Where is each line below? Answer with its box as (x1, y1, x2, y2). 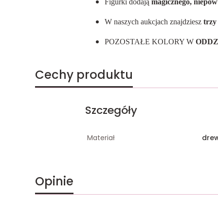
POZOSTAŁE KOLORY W (104, 37, 194, 46)
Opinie (35, 173, 73, 189)
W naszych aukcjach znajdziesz (104, 18, 203, 26)
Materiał (87, 133, 115, 143)
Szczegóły (85, 103, 137, 118)
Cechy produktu (35, 67, 133, 83)
